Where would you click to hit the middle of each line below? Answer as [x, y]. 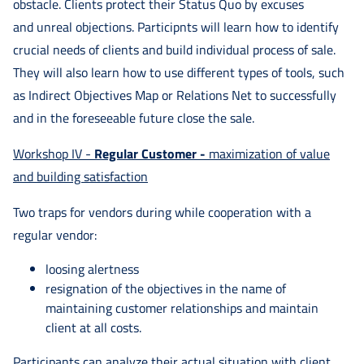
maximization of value [269, 153]
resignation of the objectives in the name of [166, 288]
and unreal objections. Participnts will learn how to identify [176, 26]
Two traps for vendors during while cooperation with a [162, 212]
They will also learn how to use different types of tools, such [179, 72]
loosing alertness [94, 269]
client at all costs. [93, 327]
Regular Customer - [152, 153]
